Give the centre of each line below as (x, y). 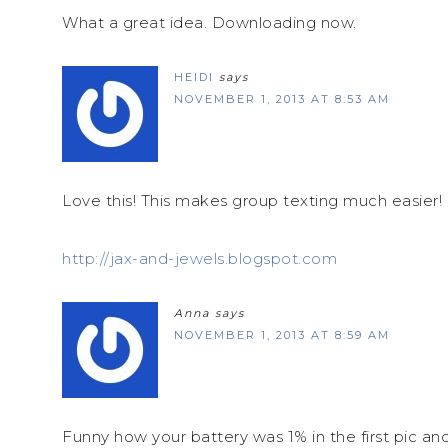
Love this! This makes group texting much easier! (252, 200)
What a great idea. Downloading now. (209, 22)
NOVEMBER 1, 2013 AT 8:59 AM (282, 334)
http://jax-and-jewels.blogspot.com (199, 258)
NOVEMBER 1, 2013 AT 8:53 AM (282, 98)
